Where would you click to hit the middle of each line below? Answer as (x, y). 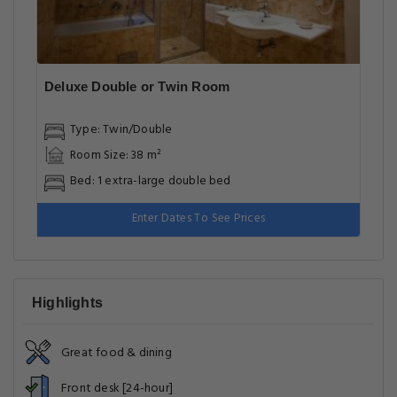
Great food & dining (117, 353)
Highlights (67, 303)
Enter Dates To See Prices (198, 218)
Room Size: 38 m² (116, 155)
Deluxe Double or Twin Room (137, 86)
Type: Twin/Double (121, 129)
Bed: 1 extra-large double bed (151, 181)
